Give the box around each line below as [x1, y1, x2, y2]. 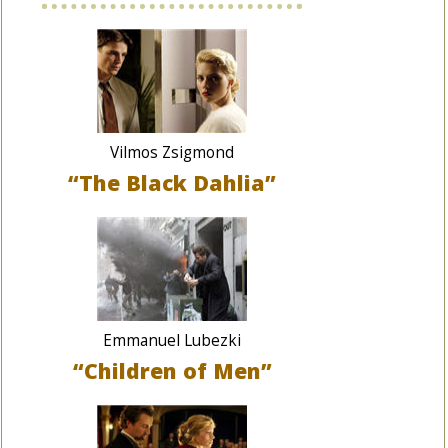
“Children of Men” [72, 356, 272, 385]
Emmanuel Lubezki [103, 330, 241, 351]
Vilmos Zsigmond [110, 142, 234, 163]
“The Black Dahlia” [68, 168, 276, 197]
